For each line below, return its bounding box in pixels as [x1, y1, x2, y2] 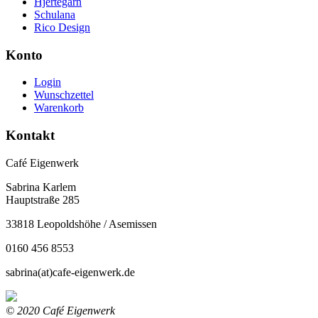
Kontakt [6, 128, 55, 143]
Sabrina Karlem [6, 180, 76, 193]
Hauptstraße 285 [6, 193, 79, 206]
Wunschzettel [34, 89, 94, 102]
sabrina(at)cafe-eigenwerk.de [6, 265, 135, 278]
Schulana [34, 8, 75, 21]
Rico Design [34, 21, 90, 33]
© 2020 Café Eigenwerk [6, 304, 115, 317]
